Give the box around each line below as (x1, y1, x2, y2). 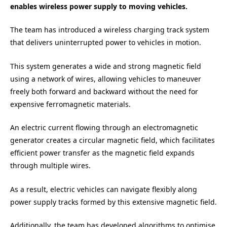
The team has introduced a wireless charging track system (10, 25, 209, 35)
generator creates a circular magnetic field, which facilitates (10, 135, 215, 145)
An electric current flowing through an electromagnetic (10, 123, 198, 133)
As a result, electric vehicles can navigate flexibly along (10, 184, 197, 194)
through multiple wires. (10, 161, 91, 171)
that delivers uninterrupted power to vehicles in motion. (10, 37, 201, 48)
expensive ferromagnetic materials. (10, 99, 131, 109)
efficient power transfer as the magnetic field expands (10, 148, 195, 158)
